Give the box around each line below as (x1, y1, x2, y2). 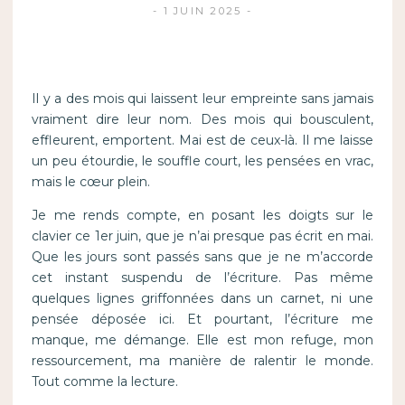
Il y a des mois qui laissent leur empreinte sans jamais (31, 90, 374, 108)
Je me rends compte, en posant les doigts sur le (31, 207, 374, 224)
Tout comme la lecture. (31, 373, 178, 391)
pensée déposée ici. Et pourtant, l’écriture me (31, 311, 374, 328)
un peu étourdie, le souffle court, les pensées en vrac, (31, 153, 374, 170)
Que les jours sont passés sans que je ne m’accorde (31, 249, 374, 266)
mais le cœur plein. (31, 174, 150, 191)
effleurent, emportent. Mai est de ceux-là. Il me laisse (31, 132, 374, 149)
